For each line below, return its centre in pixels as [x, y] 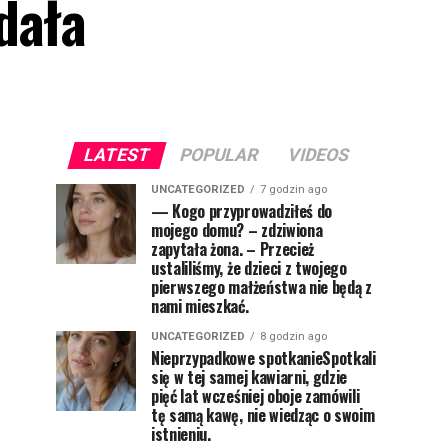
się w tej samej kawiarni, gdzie [249, 377]
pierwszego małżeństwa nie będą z [261, 287]
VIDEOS [318, 155]
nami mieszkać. [200, 306]
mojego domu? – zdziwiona [237, 230]
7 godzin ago [293, 189]
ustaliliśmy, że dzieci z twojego [249, 268]
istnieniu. [181, 434]
